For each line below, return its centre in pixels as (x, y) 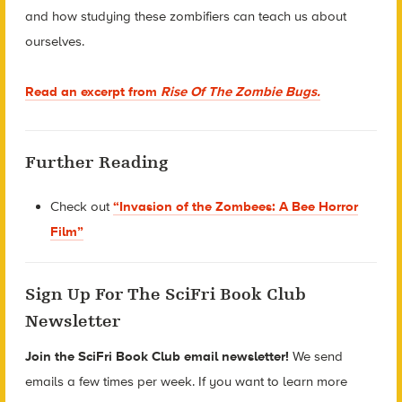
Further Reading (96, 162)
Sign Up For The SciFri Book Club (165, 294)
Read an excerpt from (92, 92)
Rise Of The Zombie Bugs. (240, 92)
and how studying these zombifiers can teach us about (185, 16)
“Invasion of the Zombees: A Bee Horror (236, 206)
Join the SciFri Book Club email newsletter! (158, 356)
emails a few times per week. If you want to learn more (186, 381)
